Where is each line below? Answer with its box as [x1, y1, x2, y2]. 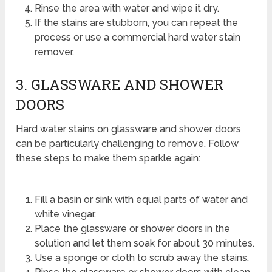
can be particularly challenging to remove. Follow [16, 138, 239, 150]
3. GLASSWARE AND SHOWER [16, 75, 224, 95]
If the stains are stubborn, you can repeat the [34, 16, 238, 29]
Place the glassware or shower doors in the [34, 223, 230, 235]
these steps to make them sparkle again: [16, 152, 201, 165]
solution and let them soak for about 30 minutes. [34, 237, 254, 250]
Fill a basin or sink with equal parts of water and [34, 194, 248, 206]
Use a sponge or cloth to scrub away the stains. [34, 252, 249, 264]
